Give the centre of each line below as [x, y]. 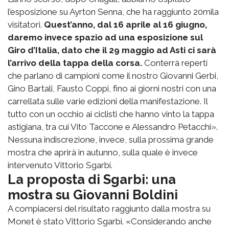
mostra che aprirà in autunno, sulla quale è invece [103, 152]
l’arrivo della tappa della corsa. [75, 63]
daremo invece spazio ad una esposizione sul [105, 37]
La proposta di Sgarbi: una [92, 179]
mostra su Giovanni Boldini [93, 194]
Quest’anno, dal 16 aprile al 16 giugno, [125, 24]
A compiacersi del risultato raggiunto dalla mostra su [109, 208]
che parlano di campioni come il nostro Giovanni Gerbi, [113, 75]
